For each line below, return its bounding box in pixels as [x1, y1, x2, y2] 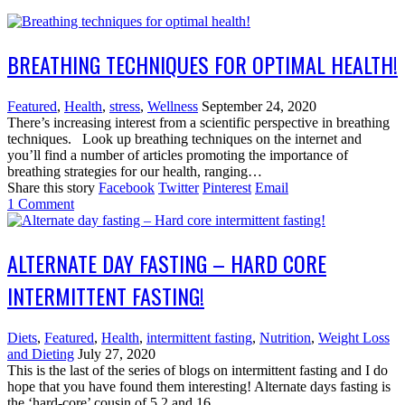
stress [109, 98, 140, 114]
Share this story [7, 179, 95, 195]
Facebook [99, 179, 155, 195]
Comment [14, 195, 74, 212]
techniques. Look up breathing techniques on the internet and [7, 130, 362, 146]
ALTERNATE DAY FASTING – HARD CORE [7, 246, 326, 279]
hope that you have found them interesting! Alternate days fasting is [7, 378, 391, 394]
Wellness [147, 98, 198, 114]
